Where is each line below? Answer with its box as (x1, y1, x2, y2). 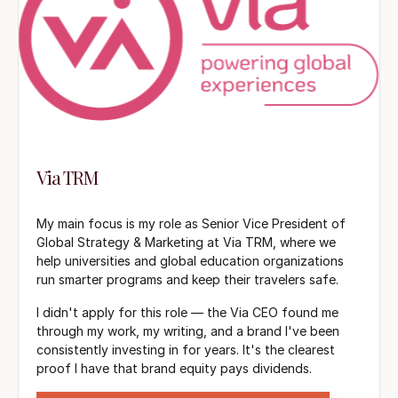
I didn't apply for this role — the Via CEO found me (36, 304, 338, 320)
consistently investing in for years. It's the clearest (36, 341, 335, 357)
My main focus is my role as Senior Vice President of (36, 215, 346, 231)
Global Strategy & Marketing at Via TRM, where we (36, 234, 336, 250)
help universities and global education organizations (36, 252, 344, 268)
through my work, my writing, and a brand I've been (36, 322, 339, 338)
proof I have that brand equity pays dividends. (36, 360, 312, 376)
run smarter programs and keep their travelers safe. (36, 271, 338, 287)
